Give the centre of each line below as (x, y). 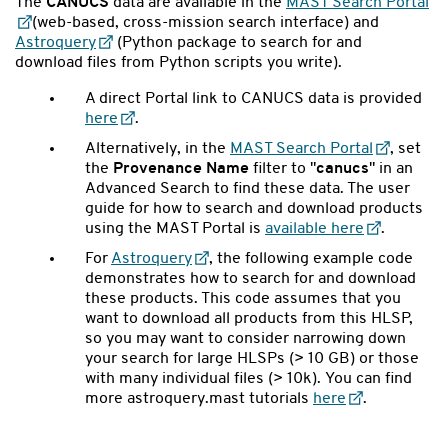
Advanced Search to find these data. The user (247, 188)
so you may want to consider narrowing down (245, 338)
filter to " (284, 168)
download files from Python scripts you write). (178, 62)
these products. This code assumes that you (243, 298)
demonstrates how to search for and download (250, 278)
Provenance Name (183, 168)
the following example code (313, 258)
